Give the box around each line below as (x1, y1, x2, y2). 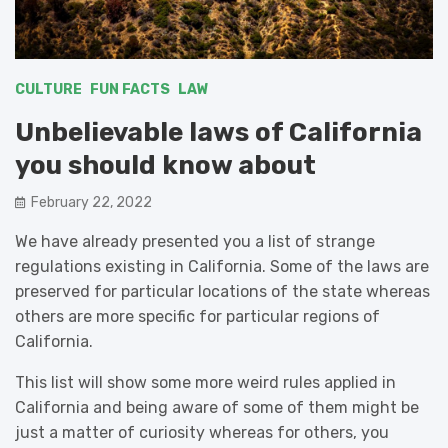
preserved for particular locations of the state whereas (15, 281, 430, 301)
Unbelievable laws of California (15, 116, 422, 148)
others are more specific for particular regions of (15, 306, 380, 326)
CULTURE (15, 80, 82, 98)
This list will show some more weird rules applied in (15, 372, 396, 392)
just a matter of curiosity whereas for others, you (15, 422, 389, 442)
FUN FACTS (90, 80, 170, 98)
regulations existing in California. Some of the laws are (15, 256, 429, 276)
